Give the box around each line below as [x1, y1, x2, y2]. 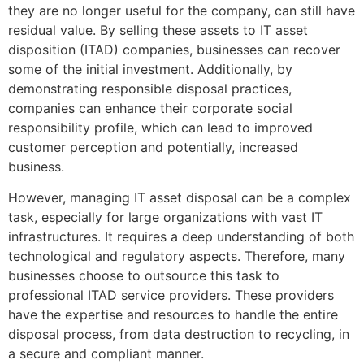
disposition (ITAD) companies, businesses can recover [8, 41, 340, 58]
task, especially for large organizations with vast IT [8, 209, 323, 226]
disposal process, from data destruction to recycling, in [8, 326, 349, 343]
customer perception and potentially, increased [8, 138, 298, 155]
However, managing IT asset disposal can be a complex [8, 189, 351, 206]
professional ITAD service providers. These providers [8, 287, 334, 304]
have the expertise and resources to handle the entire [8, 306, 338, 323]
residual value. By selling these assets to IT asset [8, 21, 308, 38]
